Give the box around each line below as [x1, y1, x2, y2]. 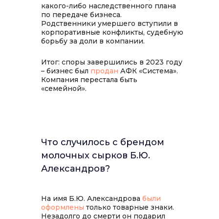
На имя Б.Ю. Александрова [41, 194, 142, 203]
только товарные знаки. [84, 203, 174, 212]
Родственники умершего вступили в [41, 19, 178, 28]
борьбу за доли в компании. [41, 37, 145, 45]
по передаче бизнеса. [41, 10, 122, 19]
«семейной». [41, 84, 87, 93]
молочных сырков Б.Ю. [41, 150, 150, 161]
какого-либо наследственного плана [41, 1, 176, 10]
